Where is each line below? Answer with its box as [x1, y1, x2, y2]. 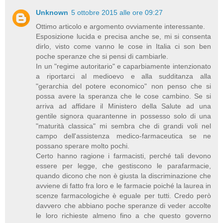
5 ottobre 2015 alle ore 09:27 [71, 8, 163, 16]
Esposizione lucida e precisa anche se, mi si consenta [36, 32, 211, 40]
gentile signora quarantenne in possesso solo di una [36, 111, 211, 120]
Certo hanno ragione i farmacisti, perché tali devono [36, 151, 211, 160]
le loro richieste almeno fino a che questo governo [36, 211, 211, 220]
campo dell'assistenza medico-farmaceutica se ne [36, 131, 211, 140]
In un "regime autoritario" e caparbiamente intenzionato [36, 62, 211, 70]
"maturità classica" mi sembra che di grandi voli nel [36, 121, 211, 130]
